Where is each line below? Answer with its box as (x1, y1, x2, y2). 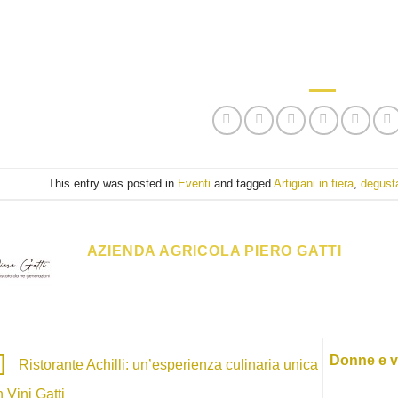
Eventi (178, 176, 211, 190)
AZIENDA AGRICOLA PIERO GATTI (86, 243, 342, 259)
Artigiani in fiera (274, 176, 354, 190)
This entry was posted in (48, 176, 179, 190)
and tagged (211, 176, 275, 190)
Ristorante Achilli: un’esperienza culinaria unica (14, 356, 318, 372)
